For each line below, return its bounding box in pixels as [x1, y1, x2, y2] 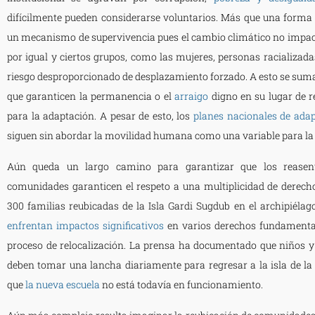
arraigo [174, 89, 209, 103]
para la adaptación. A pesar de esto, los [7, 108, 191, 122]
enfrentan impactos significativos [7, 218, 164, 232]
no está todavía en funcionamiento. [102, 277, 265, 291]
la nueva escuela [25, 277, 100, 291]
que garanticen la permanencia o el [7, 89, 172, 103]
